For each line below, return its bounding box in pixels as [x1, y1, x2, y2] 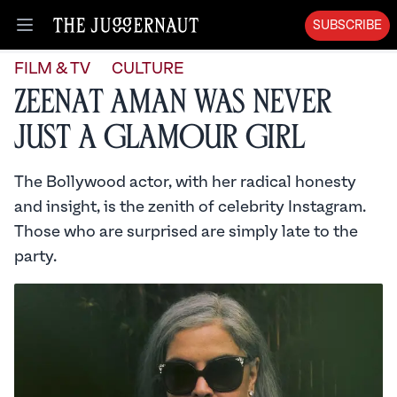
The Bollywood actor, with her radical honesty [14, 173, 356, 191]
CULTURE [112, 59, 183, 78]
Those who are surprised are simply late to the [14, 222, 358, 241]
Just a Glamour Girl [14, 124, 305, 152]
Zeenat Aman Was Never [14, 89, 332, 116]
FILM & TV [14, 59, 90, 78]
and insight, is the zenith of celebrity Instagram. [14, 198, 366, 216]
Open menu [23, 26, 103, 43]
